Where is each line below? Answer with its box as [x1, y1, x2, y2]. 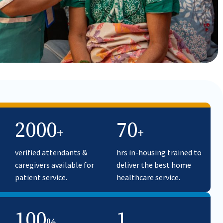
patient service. [15, 172, 67, 182]
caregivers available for [15, 160, 94, 170]
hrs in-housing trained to [116, 147, 202, 157]
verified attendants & [15, 147, 87, 157]
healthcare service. [116, 172, 180, 182]
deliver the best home [116, 160, 191, 170]
